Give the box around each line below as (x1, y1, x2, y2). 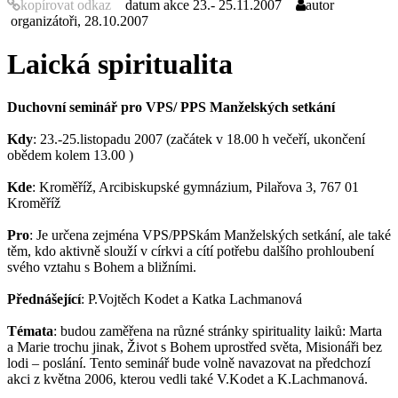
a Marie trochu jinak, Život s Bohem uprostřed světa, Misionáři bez (7, 339, 382, 355)
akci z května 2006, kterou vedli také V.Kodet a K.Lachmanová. (7, 371, 368, 387)
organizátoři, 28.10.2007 (7, 12, 148, 28)
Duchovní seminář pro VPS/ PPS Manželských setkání (7, 99, 335, 115)
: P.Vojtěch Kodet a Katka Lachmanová (81, 291, 302, 307)
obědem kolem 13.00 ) (7, 147, 133, 163)
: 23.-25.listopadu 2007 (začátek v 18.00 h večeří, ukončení (33, 131, 365, 147)
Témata (7, 323, 53, 339)
